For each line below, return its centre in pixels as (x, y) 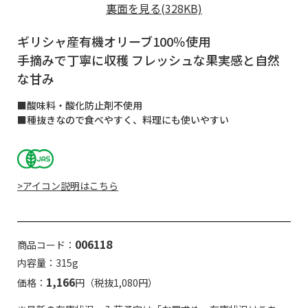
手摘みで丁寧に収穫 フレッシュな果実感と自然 (148, 59)
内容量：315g (48, 262)
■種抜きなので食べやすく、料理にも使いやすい (123, 119)
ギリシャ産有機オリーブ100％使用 (114, 41)
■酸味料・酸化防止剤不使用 (80, 105)
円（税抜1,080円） (116, 282)
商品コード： (46, 244)
